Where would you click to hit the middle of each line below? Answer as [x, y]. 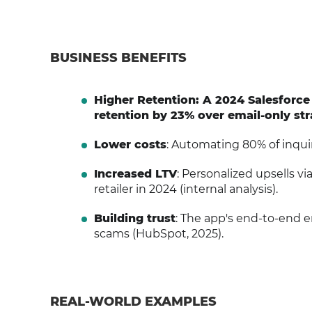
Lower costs [130, 145]
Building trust [134, 218]
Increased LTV [135, 174]
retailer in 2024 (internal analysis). [186, 189]
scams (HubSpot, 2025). [158, 234]
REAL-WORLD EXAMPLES [133, 302]
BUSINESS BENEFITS [118, 58]
